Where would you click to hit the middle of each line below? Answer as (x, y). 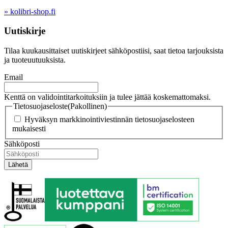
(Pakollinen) (87, 106)
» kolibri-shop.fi (30, 11)
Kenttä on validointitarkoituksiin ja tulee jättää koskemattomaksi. (107, 97)
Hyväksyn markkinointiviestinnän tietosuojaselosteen (109, 119)
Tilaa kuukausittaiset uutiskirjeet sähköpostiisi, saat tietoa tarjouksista (114, 51)
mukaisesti (29, 128)
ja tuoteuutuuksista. (35, 60)
